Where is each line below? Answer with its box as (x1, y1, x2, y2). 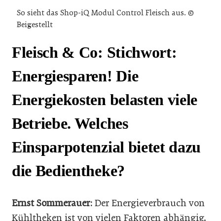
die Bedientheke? (12, 162, 129, 180)
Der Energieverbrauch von (95, 197, 205, 209)
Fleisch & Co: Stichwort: (12, 43, 177, 62)
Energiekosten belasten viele (12, 91, 198, 109)
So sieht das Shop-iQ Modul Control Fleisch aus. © (17, 8, 194, 18)
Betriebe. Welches (12, 114, 128, 133)
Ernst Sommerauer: (12, 197, 95, 209)
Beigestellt (17, 20, 53, 30)
